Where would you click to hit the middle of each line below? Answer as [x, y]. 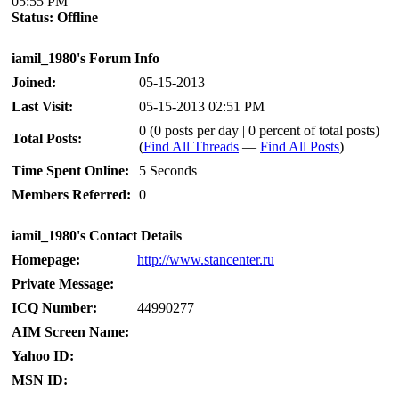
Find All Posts [300, 147]
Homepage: [46, 260]
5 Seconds [168, 171]
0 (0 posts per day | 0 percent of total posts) [259, 130]
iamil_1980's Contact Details [97, 236]
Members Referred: [71, 195]
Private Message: [63, 284]
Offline [77, 17]
